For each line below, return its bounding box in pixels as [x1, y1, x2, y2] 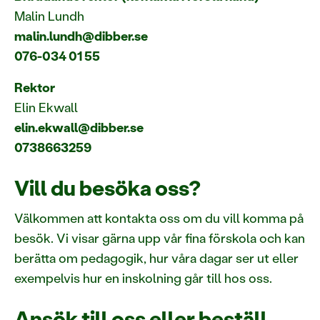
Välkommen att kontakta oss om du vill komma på [14, 209, 304, 226]
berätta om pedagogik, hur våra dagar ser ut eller [14, 249, 299, 266]
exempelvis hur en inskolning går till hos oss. [14, 269, 272, 286]
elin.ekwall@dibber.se [14, 119, 144, 136]
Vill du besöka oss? [14, 174, 201, 201]
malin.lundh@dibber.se [14, 27, 148, 44]
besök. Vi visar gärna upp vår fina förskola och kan [14, 229, 305, 246]
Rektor [14, 79, 55, 96]
